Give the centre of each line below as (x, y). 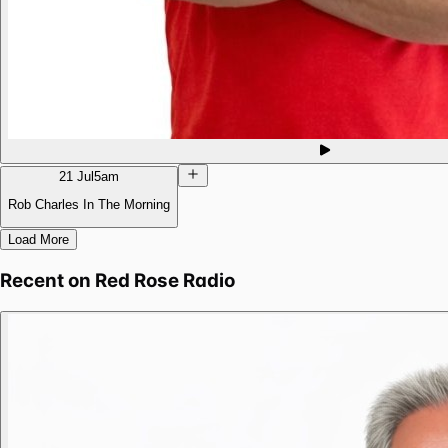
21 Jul (76, 176)
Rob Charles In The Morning (89, 204)
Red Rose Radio (165, 281)
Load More (38, 240)
